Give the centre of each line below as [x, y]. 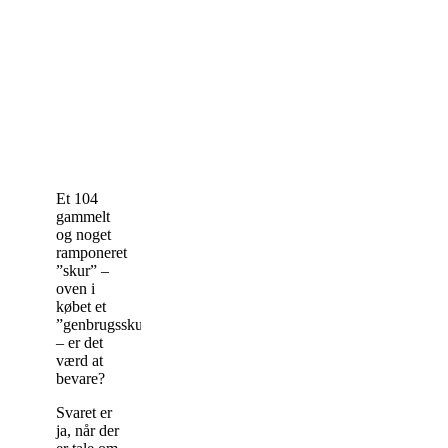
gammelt [83, 216]
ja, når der [87, 430]
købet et [81, 306]
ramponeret [91, 252]
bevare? [80, 378]
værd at [79, 360]
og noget [83, 234]
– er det [79, 342]
